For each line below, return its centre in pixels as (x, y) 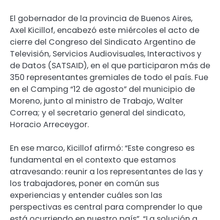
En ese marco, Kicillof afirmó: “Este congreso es (102, 148)
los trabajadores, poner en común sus (84, 184)
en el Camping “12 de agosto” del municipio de (102, 89)
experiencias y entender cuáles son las (86, 195)
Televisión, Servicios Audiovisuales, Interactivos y (106, 54)
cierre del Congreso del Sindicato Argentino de (103, 42)
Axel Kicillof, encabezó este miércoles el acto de (105, 30)
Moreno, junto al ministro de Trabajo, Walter (96, 101)
